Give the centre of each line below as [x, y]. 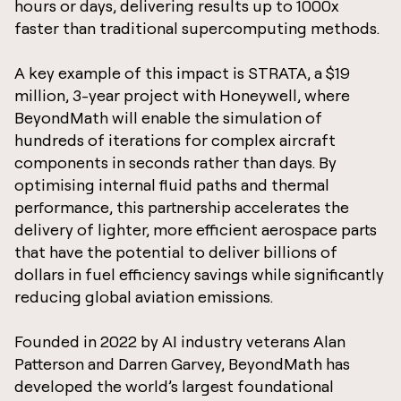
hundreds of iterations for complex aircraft [175, 140]
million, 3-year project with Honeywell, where [182, 95]
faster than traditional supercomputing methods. [198, 28]
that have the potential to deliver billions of [176, 252]
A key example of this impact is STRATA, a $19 [182, 73]
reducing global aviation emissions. [145, 296]
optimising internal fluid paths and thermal [172, 184]
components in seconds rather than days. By [175, 162]
